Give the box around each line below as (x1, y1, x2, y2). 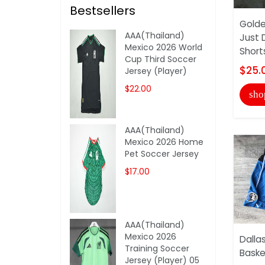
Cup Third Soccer (125, 53, 197, 65)
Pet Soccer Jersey (125, 147, 199, 160)
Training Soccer (125, 242, 190, 254)
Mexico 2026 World (125, 41, 203, 53)
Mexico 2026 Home (125, 135, 204, 148)
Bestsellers (70, 2, 135, 19)
